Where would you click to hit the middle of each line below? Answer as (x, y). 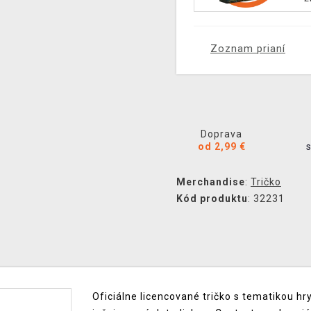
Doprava (222, 134)
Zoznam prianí (248, 49)
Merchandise (211, 182)
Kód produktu (212, 199)
